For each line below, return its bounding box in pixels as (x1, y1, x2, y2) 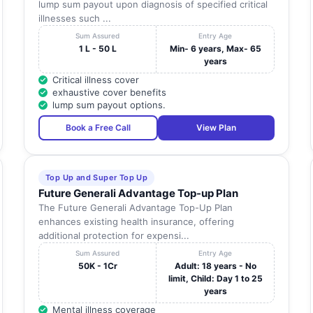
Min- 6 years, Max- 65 (169, 43, 261, 54)
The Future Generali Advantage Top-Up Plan (38, 202, 233, 214)
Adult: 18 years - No (174, 261, 256, 272)
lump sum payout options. (52, 99, 166, 111)
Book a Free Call (65, 122, 131, 133)
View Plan (196, 122, 236, 133)
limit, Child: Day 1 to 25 (168, 273, 263, 284)
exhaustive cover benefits (52, 87, 166, 99)
